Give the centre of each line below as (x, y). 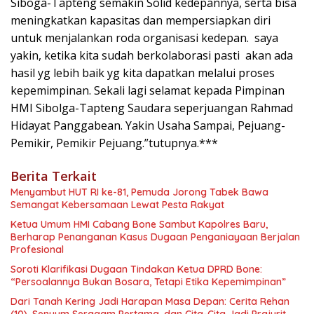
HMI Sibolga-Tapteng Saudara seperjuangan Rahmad (152, 108)
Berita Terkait (54, 176)
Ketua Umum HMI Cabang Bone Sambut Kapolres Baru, (139, 225)
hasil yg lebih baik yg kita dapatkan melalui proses (143, 73)
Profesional (37, 250)
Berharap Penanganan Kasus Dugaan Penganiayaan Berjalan (155, 237)
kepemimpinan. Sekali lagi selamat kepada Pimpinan (148, 91)
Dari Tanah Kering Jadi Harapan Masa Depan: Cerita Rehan (150, 302)
